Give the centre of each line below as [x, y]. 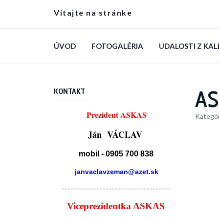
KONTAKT [69, 91]
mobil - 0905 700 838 [116, 153]
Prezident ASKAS [117, 114]
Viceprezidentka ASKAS [116, 206]
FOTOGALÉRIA [117, 46]
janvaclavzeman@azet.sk [117, 171]
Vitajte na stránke [93, 12]
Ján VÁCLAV [117, 134]
